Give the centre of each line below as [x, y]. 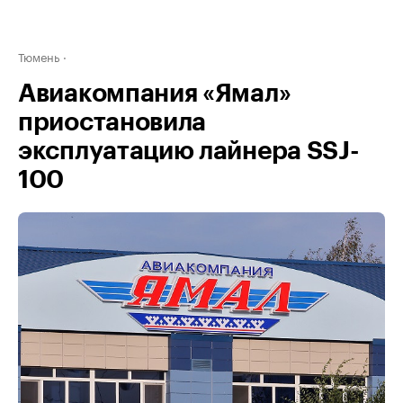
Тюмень [39, 56]
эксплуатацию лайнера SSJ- [189, 151]
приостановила [112, 122]
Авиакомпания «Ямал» [155, 94]
